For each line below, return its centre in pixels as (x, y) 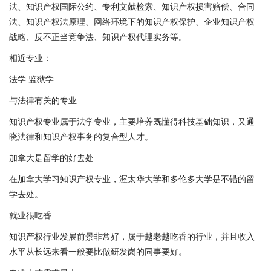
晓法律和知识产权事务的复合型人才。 (81, 136)
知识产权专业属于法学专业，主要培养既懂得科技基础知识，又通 (132, 121)
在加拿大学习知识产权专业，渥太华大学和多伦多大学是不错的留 (132, 178)
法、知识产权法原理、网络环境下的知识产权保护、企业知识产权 (132, 21)
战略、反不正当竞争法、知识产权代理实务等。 (98, 36)
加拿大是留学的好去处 (51, 157)
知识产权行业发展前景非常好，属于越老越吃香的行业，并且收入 (132, 236)
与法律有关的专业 (43, 100)
